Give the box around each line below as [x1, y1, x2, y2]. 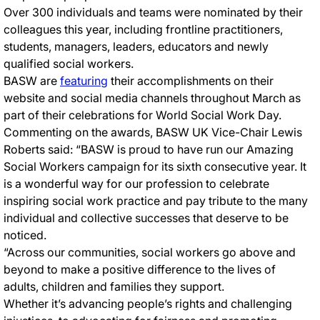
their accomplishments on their [108, 73, 274, 88]
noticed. [4, 227, 49, 242]
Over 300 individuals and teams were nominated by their [4, 4, 303, 19]
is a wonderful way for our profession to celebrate [4, 176, 269, 191]
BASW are [4, 73, 60, 88]
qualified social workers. [4, 56, 139, 71]
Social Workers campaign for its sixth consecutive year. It [4, 159, 306, 174]
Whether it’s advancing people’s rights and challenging [4, 296, 292, 311]
